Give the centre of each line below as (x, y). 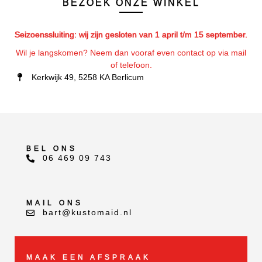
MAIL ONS (55, 203)
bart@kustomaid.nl (87, 213)
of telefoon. (131, 65)
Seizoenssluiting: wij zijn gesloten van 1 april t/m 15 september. (131, 34)
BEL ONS (52, 149)
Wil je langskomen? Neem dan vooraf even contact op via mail (131, 52)
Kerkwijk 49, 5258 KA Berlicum (87, 77)
